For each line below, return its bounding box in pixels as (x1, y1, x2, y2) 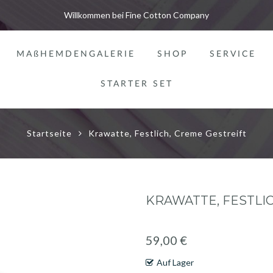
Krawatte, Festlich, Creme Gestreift (88, 128, 247, 138)
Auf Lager (157, 257, 194, 268)
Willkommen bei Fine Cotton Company (64, 10, 209, 20)
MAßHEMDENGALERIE (16, 50, 135, 58)
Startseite (26, 128, 72, 138)
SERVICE (210, 50, 256, 58)
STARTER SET (100, 80, 173, 88)
